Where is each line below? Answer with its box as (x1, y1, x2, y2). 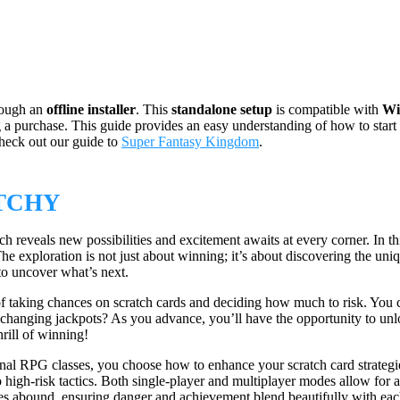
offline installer (46, 102, 136, 118)
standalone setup (171, 102, 272, 118)
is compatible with (272, 102, 382, 118)
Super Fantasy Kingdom (121, 134, 259, 150)
